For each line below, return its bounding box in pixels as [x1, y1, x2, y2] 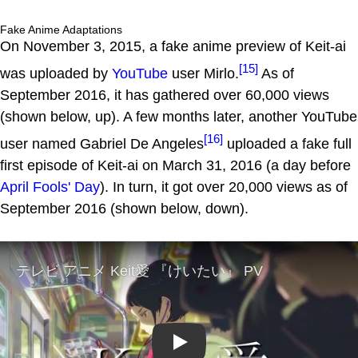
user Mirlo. [168, 65, 239, 82]
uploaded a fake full [223, 135, 352, 152]
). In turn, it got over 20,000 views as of [100, 178, 348, 195]
